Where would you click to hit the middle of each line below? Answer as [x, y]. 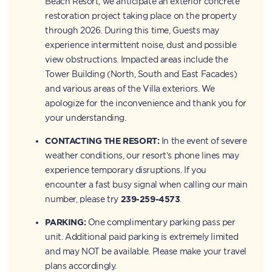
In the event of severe [203, 141]
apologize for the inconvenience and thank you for [146, 103]
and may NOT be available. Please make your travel [146, 251]
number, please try [83, 199]
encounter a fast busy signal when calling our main [146, 184]
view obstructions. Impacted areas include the [137, 59]
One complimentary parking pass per [161, 222]
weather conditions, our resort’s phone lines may [142, 155]
